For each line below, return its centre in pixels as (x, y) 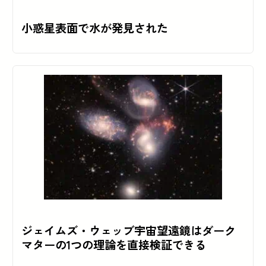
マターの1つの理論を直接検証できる (113, 245)
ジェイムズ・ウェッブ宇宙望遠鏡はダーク (128, 231)
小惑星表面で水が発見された (94, 28)
